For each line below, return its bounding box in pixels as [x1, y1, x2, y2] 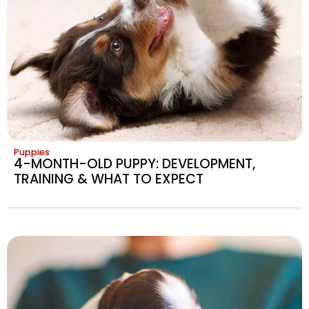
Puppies [14, 146, 50, 158]
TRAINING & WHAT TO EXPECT [14, 169, 203, 188]
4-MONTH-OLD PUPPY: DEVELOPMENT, [14, 154, 255, 173]
